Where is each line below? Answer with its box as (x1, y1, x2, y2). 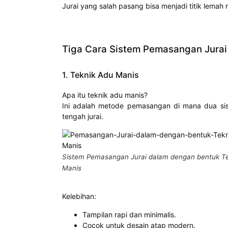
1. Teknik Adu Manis (62, 70, 139, 80)
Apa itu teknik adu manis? (62, 91, 148, 100)
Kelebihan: (62, 192, 96, 201)
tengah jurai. (62, 112, 103, 121)
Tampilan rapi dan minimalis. (82, 210, 176, 219)
